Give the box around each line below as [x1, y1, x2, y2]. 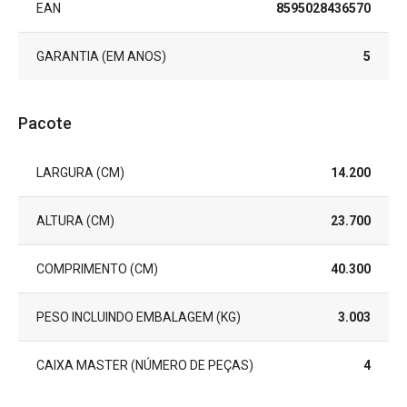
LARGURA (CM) [36, 165, 124, 180]
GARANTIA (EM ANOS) [36, 49, 166, 64]
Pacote [18, 114, 72, 133]
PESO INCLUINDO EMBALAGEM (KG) [36, 310, 241, 324]
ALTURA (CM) [36, 213, 114, 228]
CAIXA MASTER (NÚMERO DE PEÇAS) [36, 358, 253, 372]
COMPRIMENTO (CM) [36, 262, 158, 276]
